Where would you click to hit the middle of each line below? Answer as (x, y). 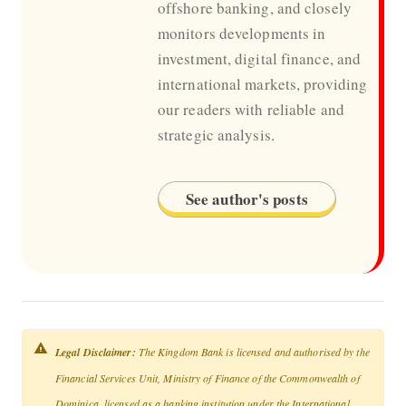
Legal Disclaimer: (95, 352)
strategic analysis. (216, 134)
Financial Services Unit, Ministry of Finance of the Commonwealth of (207, 377)
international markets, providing (262, 83)
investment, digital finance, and (259, 58)
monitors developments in (242, 33)
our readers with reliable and (251, 109)
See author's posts (246, 198)
